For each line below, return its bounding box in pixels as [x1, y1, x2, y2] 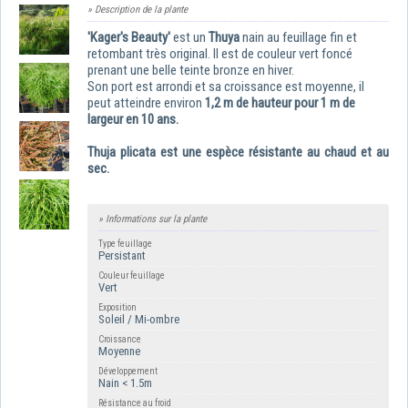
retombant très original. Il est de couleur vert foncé [87, 46, 352, 62]
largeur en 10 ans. [87, 111, 178, 127]
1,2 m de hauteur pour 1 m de [205, 95, 355, 111]
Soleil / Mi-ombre [98, 312, 179, 326]
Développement [98, 366, 158, 376]
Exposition [98, 302, 137, 312]
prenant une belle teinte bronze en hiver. [87, 62, 294, 78]
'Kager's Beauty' [87, 29, 173, 46]
